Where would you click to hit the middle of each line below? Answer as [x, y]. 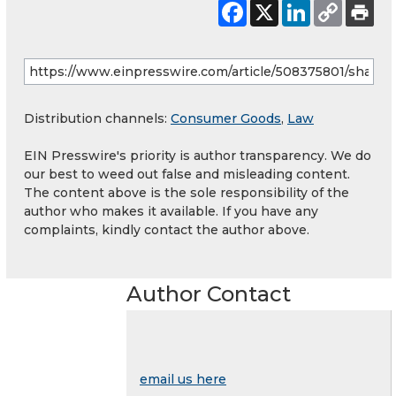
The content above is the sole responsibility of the [187, 192]
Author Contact [209, 293]
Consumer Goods [226, 118]
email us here [183, 379]
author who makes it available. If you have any [171, 211]
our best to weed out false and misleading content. [187, 174]
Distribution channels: [97, 118]
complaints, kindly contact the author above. [167, 229]
